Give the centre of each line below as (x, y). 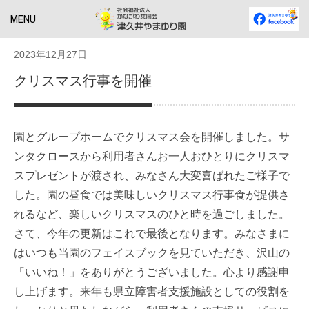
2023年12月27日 (50, 54)
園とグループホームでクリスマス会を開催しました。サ (152, 137)
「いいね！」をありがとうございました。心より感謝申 (152, 272)
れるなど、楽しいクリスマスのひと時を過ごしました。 (152, 214)
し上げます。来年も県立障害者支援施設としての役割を (152, 291)
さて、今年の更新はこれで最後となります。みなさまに (152, 233)
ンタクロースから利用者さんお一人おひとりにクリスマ (152, 156)
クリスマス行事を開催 (83, 81)
